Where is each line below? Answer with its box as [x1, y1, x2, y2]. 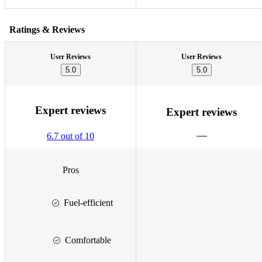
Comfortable [65, 235, 111, 245]
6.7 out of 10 [47, 131, 94, 142]
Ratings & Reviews [9, 24, 85, 35]
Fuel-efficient [63, 197, 113, 208]
